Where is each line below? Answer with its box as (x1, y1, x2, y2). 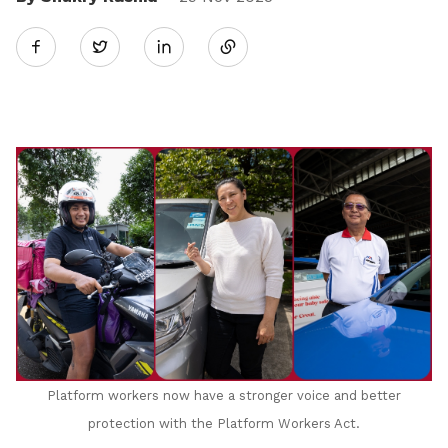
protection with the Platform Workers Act (88, 416, 356, 432)
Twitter (72, 25, 196, 67)
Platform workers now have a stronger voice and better (47, 388, 401, 404)
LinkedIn (136, 139, 282, 181)
